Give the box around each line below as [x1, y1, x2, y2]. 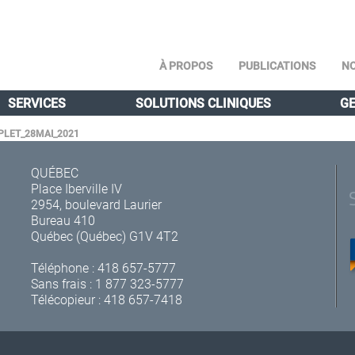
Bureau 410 [30, 212, 95, 228]
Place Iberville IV [30, 180, 122, 197]
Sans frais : [30, 275, 95, 292]
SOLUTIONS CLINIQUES [135, 94, 271, 111]
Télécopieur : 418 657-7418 [30, 291, 182, 307]
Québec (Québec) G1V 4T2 [30, 227, 178, 244]
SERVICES [8, 94, 67, 111]
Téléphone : [30, 259, 97, 276]
